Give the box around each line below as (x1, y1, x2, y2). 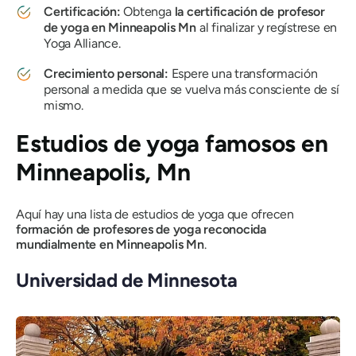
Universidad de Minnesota (16, 269, 238, 292)
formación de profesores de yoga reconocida (16, 222, 266, 237)
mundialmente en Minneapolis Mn (16, 237, 204, 252)
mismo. (44, 98, 83, 113)
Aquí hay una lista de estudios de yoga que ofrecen (16, 207, 295, 222)
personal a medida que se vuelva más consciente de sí (44, 82, 339, 97)
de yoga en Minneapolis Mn (44, 20, 196, 35)
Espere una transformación (168, 66, 318, 81)
